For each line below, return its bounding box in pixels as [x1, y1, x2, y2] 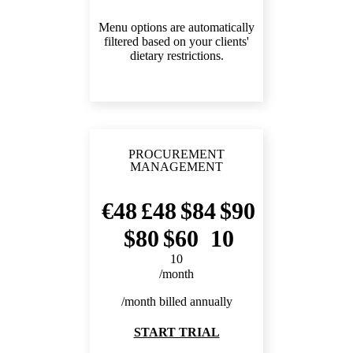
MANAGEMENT [130, 160, 223, 174]
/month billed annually [121, 295, 232, 309]
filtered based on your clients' [104, 35, 249, 49]
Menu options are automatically [98, 20, 255, 35]
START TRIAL [133, 325, 220, 340]
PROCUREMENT [128, 147, 225, 162]
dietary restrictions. [129, 49, 224, 63]
